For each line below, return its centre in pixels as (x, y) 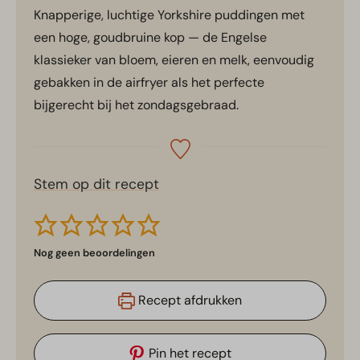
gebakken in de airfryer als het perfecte (149, 83)
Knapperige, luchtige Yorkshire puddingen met (169, 15)
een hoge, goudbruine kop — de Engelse (150, 38)
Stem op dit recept (96, 184)
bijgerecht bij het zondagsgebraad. (136, 105)
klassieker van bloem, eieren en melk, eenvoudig (174, 60)
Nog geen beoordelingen (94, 253)
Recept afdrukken (188, 301)
